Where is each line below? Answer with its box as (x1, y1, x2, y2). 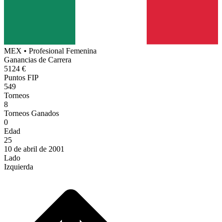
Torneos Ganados (4, 109, 59, 117)
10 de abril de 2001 (4, 144, 64, 153)
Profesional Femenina (29, 46, 97, 55)
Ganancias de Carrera (4, 55, 71, 64)
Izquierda (4, 162, 33, 171)
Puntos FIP (4, 73, 39, 82)
